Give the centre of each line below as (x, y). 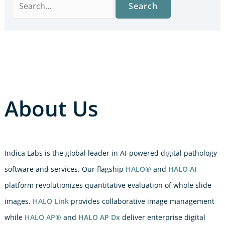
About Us (51, 108)
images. (18, 201)
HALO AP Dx (99, 217)
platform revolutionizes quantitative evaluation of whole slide (108, 185)
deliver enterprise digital (162, 217)
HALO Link (50, 201)
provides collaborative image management (141, 201)
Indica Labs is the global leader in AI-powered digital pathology (110, 153)
